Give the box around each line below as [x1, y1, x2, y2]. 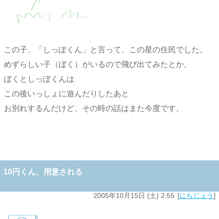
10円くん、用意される [3, 167, 83, 176]
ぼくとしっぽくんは [4, 74, 74, 83]
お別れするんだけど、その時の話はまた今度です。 [4, 104, 184, 112]
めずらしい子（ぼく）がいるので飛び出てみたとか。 [4, 60, 192, 68]
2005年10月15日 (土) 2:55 [93, 191, 175, 199]
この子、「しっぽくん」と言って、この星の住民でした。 [4, 45, 207, 54]
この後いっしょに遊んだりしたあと [4, 89, 129, 98]
